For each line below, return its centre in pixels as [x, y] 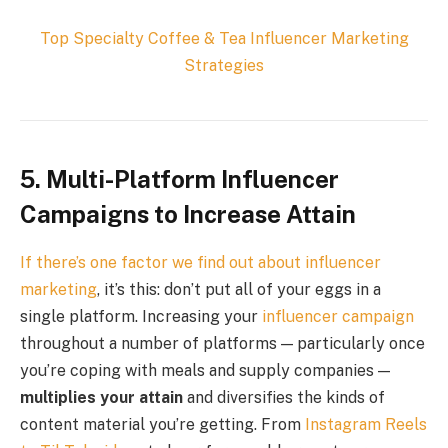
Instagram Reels [366, 425]
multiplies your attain [101, 398]
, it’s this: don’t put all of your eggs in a [239, 290]
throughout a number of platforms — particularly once [222, 344]
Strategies [224, 65]
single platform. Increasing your [141, 317]
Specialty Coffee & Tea [159, 38]
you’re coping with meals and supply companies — [205, 371]
